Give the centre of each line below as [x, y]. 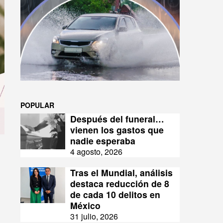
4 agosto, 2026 [96, 152]
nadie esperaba [103, 141]
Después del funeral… [117, 119]
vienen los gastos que [117, 130]
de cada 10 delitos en [115, 195]
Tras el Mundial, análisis [121, 173]
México [85, 206]
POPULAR [37, 105]
